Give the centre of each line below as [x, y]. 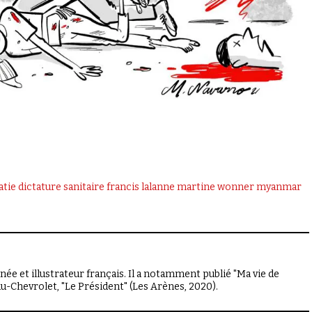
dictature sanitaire [61, 187]
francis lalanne [141, 187]
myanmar [279, 187]
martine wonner [216, 187]
